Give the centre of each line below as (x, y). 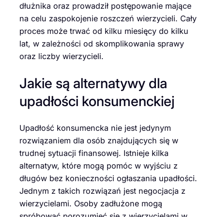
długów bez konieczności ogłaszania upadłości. (108, 178)
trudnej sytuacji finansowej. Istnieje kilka (94, 153)
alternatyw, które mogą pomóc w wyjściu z (99, 165)
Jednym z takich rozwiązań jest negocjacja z (102, 191)
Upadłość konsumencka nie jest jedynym (95, 128)
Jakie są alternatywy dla (93, 83)
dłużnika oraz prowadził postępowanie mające (105, 6)
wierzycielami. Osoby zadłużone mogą (91, 203)
